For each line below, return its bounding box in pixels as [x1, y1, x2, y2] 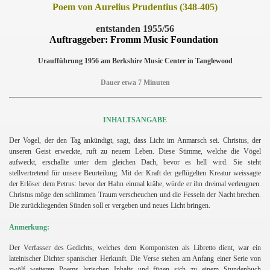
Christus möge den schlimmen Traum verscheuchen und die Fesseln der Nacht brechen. [9, 190, 261, 199]
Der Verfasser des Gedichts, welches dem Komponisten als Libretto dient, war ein [9, 243, 261, 252]
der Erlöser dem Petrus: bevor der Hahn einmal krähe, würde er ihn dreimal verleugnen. [9, 179, 261, 188]
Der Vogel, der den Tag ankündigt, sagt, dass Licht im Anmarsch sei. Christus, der [9, 136, 261, 145]
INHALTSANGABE [103, 115, 167, 124]
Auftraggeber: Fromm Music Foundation [49, 34, 218, 45]
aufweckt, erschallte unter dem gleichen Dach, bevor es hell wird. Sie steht [9, 157, 261, 166]
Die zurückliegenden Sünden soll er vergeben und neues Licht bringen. [9, 201, 210, 210]
